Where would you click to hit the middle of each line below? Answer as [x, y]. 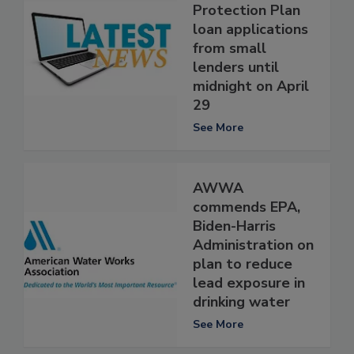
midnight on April [251, 86]
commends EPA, [247, 207]
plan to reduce [243, 264]
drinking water [241, 301]
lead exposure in [249, 282]
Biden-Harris [234, 226]
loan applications [250, 29]
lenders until [236, 67]
